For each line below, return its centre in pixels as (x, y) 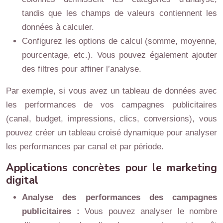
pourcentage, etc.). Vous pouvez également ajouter (119, 55)
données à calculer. (58, 27)
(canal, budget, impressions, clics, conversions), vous (111, 119)
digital (22, 180)
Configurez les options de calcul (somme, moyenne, (119, 41)
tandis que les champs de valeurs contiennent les (119, 13)
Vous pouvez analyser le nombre (151, 211)
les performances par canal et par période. (85, 147)
